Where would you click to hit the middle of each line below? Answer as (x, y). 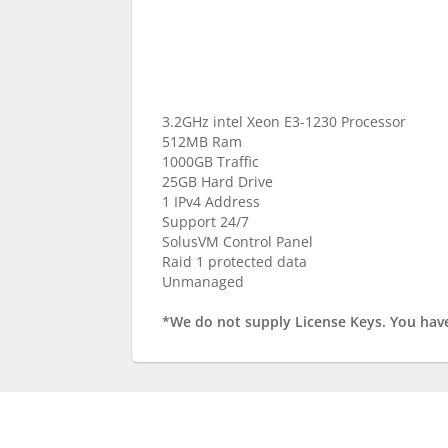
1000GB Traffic (210, 162)
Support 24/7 (205, 222)
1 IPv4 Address (211, 202)
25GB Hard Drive (217, 182)
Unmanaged (203, 282)
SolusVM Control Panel (237, 242)
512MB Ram (202, 142)
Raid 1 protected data (234, 262)
